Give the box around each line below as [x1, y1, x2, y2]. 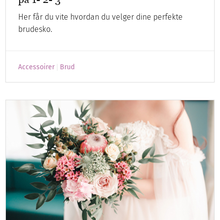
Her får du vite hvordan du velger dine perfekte [18, 12, 183, 22]
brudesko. [18, 25, 53, 34]
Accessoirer [18, 63, 55, 72]
